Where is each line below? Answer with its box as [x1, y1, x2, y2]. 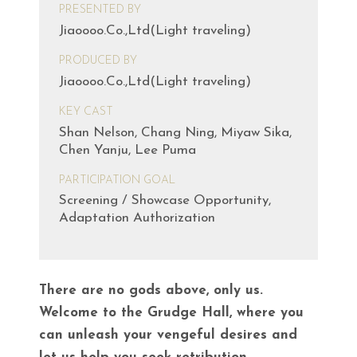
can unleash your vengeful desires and [39, 328, 297, 343]
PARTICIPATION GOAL [59, 174, 175, 186]
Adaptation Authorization [59, 211, 215, 226]
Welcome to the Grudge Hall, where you [39, 306, 304, 320]
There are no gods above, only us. [39, 284, 263, 298]
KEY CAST [59, 105, 113, 118]
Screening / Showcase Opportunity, [59, 194, 271, 208]
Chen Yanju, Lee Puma [59, 143, 196, 157]
